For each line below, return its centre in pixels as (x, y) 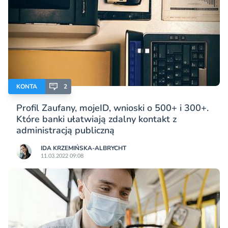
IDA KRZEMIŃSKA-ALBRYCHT (83, 148)
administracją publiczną (65, 131)
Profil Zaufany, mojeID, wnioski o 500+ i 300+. (112, 108)
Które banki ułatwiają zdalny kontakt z (96, 119)
